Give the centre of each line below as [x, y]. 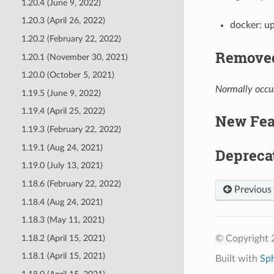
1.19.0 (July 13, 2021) [62, 166]
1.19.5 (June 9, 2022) [61, 93]
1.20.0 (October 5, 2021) [68, 75]
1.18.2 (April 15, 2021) [63, 238]
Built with [237, 258]
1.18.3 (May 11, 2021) [63, 220]
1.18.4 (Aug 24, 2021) [62, 202]
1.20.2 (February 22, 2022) [71, 39]
